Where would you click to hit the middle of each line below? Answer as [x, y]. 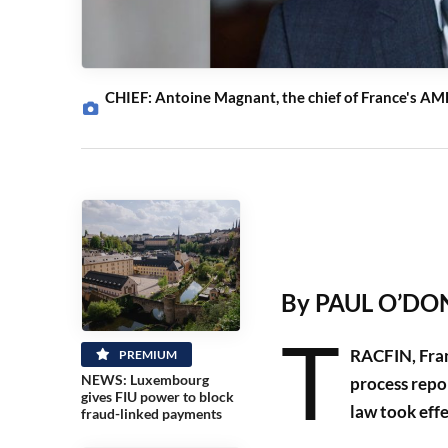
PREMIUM [146, 355]
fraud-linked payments [151, 414]
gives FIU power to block [157, 397]
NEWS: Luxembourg [144, 380]
